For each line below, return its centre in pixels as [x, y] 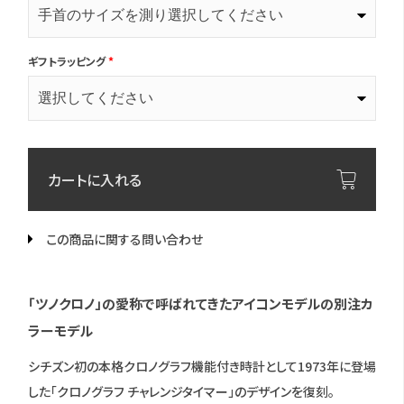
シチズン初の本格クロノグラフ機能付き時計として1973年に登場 [202, 366]
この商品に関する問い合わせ [124, 239]
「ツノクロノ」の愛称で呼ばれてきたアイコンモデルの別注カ [201, 303]
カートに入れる [95, 179]
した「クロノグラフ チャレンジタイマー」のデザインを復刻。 [181, 391]
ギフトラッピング [67, 61]
